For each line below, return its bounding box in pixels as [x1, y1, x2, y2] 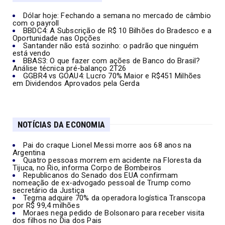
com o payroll [13, 18, 59, 28]
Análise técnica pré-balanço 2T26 [13, 63, 127, 73]
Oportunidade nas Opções [13, 33, 101, 43]
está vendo [13, 48, 50, 58]
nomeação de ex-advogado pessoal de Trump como [13, 178, 191, 187]
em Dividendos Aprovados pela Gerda [13, 78, 140, 88]
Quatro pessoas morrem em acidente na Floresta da [23, 155, 202, 165]
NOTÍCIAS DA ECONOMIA [18, 119, 105, 130]
